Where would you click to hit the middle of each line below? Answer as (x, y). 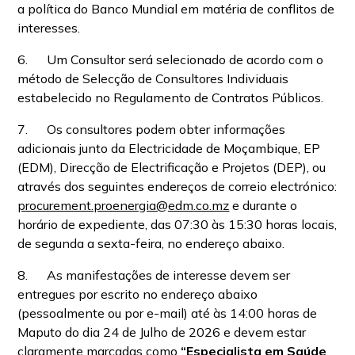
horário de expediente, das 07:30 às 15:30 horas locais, (177, 224)
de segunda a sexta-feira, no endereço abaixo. (151, 243)
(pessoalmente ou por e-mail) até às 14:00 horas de (168, 313)
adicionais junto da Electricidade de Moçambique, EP (169, 148)
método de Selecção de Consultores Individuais (153, 78)
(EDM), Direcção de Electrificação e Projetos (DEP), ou (172, 167)
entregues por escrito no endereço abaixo (138, 294)
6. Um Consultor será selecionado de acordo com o (171, 59)
